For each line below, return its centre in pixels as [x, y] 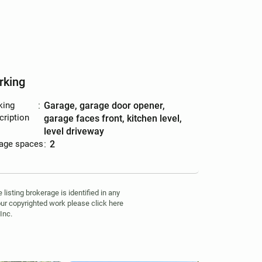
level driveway [74, 131]
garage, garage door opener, [47, 106]
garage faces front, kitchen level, [113, 118]
